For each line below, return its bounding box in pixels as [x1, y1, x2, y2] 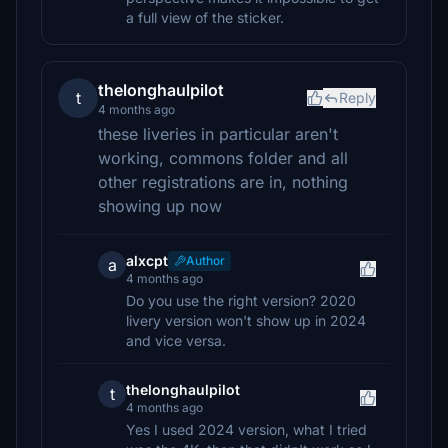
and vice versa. [126, 332, 226, 349]
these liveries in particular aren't [98, 124, 338, 144]
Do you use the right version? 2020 [126, 292, 356, 309]
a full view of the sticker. [126, 9, 284, 26]
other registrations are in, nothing [98, 172, 348, 192]
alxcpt [126, 252, 168, 269]
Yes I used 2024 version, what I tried [126, 421, 367, 438]
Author [186, 253, 225, 268]
